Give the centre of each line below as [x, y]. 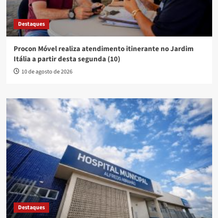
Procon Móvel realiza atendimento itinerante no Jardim [103, 49]
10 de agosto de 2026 [47, 72]
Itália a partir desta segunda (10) [67, 59]
